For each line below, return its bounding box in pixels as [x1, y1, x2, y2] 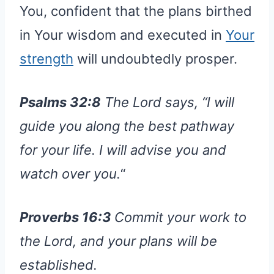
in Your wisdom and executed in [20, 26, 226, 43]
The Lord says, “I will [101, 94, 234, 110]
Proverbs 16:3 [20, 209, 114, 225]
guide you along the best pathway [20, 117, 234, 134]
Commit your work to [114, 209, 246, 225]
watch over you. [20, 165, 120, 182]
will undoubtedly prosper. [73, 50, 237, 67]
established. [20, 256, 97, 273]
